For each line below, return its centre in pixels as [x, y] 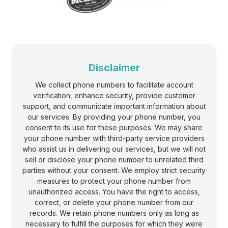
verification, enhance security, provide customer [114, 95]
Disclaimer [114, 67]
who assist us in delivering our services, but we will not [114, 149]
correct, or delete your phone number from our [114, 202]
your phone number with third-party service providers [114, 138]
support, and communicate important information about [114, 106]
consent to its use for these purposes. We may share [114, 127]
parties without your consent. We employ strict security [114, 170]
